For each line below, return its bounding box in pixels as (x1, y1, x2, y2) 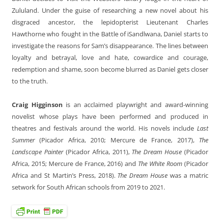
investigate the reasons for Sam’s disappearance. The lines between (12, 41, 208, 50)
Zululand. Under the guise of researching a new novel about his (12, 5, 208, 15)
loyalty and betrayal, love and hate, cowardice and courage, (12, 53, 208, 62)
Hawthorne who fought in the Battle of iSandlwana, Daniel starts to (12, 29, 208, 38)
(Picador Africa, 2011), (63, 147, 132, 156)
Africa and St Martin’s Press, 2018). (12, 170, 118, 180)
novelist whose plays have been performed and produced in (12, 111, 208, 121)
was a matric (167, 170, 209, 180)
